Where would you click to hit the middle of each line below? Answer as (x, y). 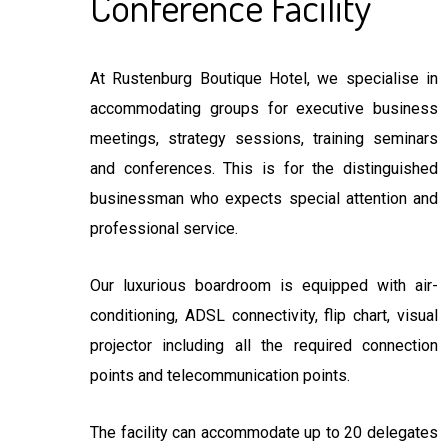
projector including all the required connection (264, 345)
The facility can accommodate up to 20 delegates (264, 432)
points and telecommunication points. (220, 375)
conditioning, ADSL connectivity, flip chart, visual (264, 315)
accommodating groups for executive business (264, 108)
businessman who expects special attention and (264, 198)
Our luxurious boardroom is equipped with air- (264, 285)
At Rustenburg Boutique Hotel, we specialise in (264, 78)
